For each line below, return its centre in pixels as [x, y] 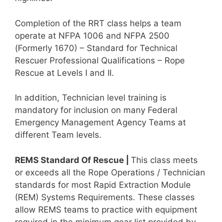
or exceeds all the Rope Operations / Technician [110, 172]
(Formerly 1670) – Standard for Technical [96, 48]
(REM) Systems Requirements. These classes [105, 197]
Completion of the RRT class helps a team [98, 23]
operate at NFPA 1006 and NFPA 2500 [92, 35]
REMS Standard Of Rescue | [73, 160]
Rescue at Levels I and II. [64, 73]
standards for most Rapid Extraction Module [103, 185]
